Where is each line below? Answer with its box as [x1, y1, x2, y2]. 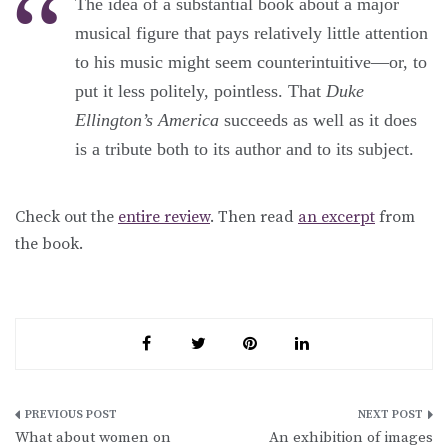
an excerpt [298, 206, 375, 227]
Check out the [15, 206, 118, 227]
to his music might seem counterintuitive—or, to [75, 51, 427, 72]
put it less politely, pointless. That [75, 80, 326, 101]
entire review [118, 206, 210, 227]
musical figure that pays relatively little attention [75, 22, 428, 43]
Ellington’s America [75, 109, 219, 130]
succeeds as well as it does [219, 109, 417, 130]
